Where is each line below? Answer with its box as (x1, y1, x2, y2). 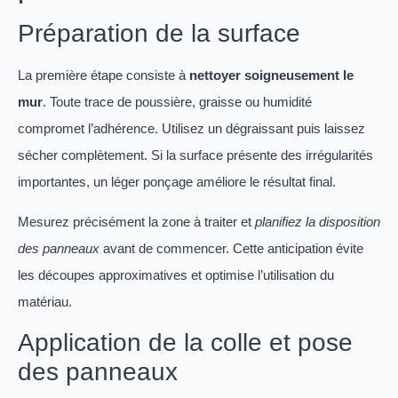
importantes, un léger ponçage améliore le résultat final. (18, 174, 336, 190)
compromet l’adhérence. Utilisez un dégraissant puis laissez (18, 121, 365, 137)
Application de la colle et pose (18, 328, 353, 356)
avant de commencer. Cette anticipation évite (99, 240, 363, 256)
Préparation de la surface (18, 20, 300, 48)
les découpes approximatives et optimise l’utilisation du (18, 267, 334, 283)
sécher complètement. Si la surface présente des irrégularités (18, 147, 373, 163)
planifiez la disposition (255, 213, 380, 229)
